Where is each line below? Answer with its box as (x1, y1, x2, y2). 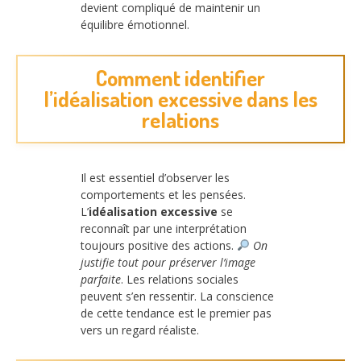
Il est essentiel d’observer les (81, 169, 230, 185)
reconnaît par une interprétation (81, 220, 247, 236)
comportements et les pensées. (81, 186, 246, 202)
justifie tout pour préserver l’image (81, 254, 255, 270)
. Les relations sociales (121, 271, 239, 287)
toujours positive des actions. (81, 237, 237, 253)
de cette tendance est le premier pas (81, 305, 272, 321)
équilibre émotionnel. (81, 17, 189, 33)
